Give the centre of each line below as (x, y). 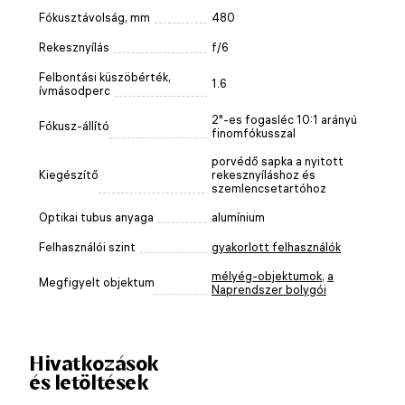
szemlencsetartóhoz (269, 188)
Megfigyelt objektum (97, 282)
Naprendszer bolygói (269, 289)
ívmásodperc (75, 90)
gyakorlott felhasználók (276, 247)
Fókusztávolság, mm (94, 17)
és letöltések (89, 382)
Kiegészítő (69, 174)
